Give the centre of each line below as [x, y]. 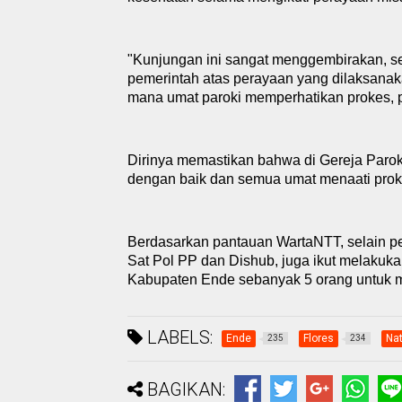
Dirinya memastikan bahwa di [223, 160]
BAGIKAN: [186, 389]
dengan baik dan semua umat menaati [251, 179]
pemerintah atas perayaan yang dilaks [249, 79]
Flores [319, 338]
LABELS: [178, 337]
